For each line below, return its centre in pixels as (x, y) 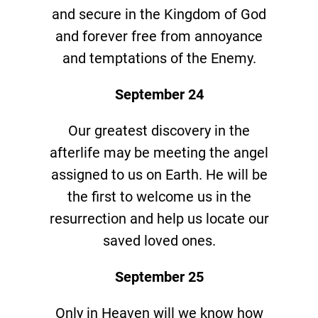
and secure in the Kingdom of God (159, 14)
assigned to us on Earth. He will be (159, 174)
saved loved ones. (159, 240)
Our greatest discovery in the (159, 130)
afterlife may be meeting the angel (159, 152)
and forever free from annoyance (159, 36)
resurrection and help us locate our (159, 218)
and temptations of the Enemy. (159, 58)
